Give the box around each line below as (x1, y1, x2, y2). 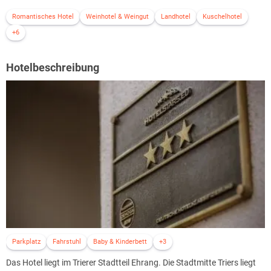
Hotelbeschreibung (6, 60, 99, 74)
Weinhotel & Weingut (86, 12, 149, 21)
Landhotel (161, 12, 191, 21)
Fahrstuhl (53, 238, 81, 246)
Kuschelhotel (203, 12, 242, 21)
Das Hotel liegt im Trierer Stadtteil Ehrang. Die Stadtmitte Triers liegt (6, 258, 256, 268)
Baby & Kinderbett (93, 238, 147, 246)
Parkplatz (12, 238, 41, 246)
